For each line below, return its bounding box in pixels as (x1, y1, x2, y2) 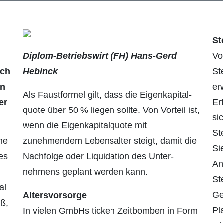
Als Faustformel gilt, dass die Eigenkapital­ (23, 90, 192, 100)
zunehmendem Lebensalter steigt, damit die (23, 136, 197, 146)
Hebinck (23, 66, 58, 77)
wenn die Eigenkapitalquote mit (23, 120, 147, 131)
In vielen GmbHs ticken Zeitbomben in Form (23, 206, 198, 216)
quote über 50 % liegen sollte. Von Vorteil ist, (23, 105, 200, 115)
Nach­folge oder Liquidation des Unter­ (23, 151, 174, 162)
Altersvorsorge (23, 190, 87, 201)
